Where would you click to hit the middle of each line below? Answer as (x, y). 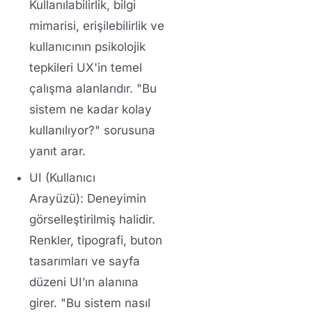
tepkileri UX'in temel (85, 68)
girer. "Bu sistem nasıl (89, 303)
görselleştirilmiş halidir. (92, 220)
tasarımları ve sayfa (84, 262)
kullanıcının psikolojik (87, 47)
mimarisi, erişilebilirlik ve (96, 26)
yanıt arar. (57, 151)
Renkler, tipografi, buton (95, 241)
